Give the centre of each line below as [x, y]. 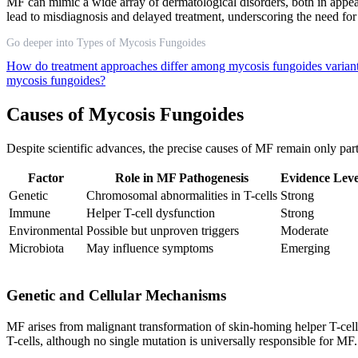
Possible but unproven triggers [163, 230]
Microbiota [36, 248]
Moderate [304, 230]
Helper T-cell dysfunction [151, 213]
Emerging [305, 248]
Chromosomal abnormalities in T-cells [182, 195]
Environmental [46, 230]
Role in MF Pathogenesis [182, 177]
